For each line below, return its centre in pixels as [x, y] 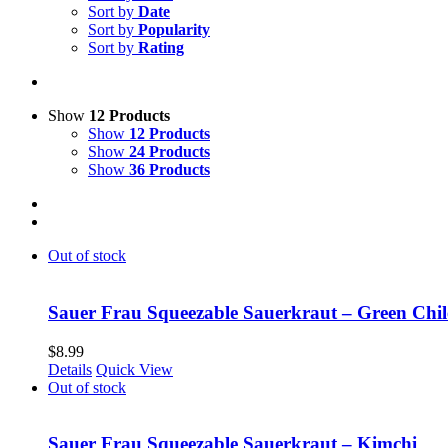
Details [70, 369]
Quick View [134, 369]
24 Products [169, 152]
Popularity [174, 30]
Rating [161, 48]
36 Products [169, 170]
